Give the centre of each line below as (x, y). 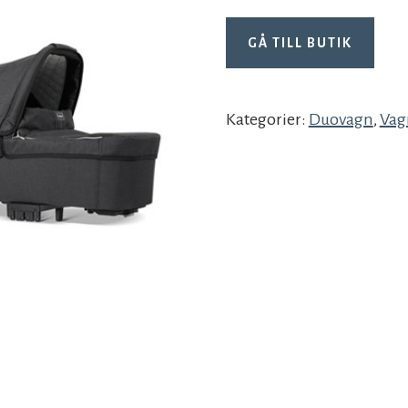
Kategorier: (267, 120)
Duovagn (341, 120)
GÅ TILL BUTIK (300, 43)
